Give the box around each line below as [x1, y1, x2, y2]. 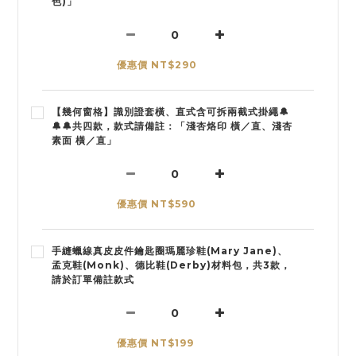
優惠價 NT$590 [117, 198, 196, 210]
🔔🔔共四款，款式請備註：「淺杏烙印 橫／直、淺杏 [52, 120, 292, 132]
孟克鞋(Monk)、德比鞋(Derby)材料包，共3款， [52, 259, 291, 271]
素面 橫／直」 [52, 134, 117, 146]
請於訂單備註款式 [52, 273, 134, 285]
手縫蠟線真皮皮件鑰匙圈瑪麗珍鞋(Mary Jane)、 [52, 245, 288, 257]
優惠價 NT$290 [117, 59, 197, 71]
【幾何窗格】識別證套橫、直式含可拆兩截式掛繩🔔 [52, 106, 289, 118]
